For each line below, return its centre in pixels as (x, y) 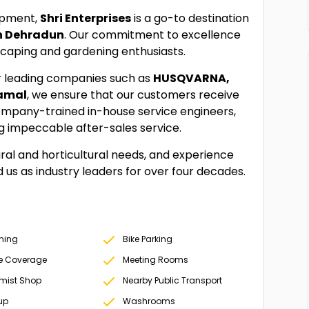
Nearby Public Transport (172, 280)
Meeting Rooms (155, 260)
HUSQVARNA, (192, 78)
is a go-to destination (190, 18)
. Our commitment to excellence (153, 35)
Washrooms (149, 301)
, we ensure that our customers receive (133, 95)
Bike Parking (147, 239)
